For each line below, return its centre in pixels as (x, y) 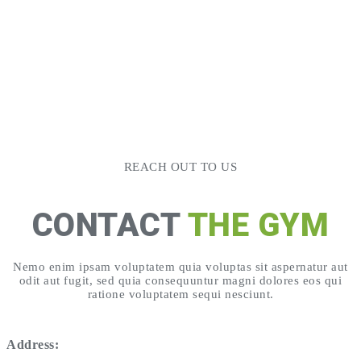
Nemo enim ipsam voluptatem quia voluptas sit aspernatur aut (180, 266)
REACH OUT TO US (180, 166)
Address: (33, 344)
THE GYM (258, 225)
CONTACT (110, 225)
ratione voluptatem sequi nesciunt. (180, 294)
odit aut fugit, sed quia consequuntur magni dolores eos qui (180, 280)
